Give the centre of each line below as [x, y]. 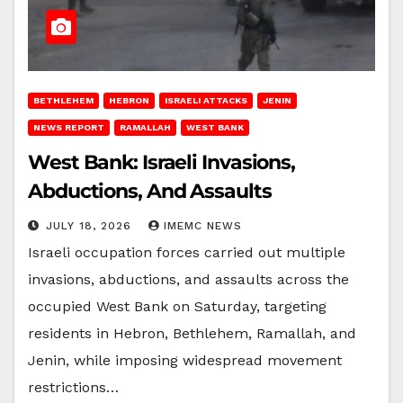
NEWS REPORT [69, 127]
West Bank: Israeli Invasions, [162, 162]
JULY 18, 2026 [91, 225]
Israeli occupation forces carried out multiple [187, 252]
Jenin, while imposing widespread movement [185, 360]
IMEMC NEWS [203, 225]
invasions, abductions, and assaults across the [188, 279]
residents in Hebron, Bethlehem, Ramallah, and [192, 333]
